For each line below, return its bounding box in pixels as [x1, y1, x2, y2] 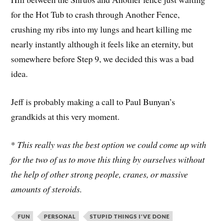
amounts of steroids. [11, 183, 82, 195]
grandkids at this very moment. [11, 110, 120, 123]
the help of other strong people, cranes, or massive [11, 168, 188, 180]
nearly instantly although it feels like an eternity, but [11, 38, 194, 50]
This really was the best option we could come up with [17, 138, 207, 150]
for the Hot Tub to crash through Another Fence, [11, 8, 180, 21]
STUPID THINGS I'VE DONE [90, 213, 170, 220]
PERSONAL [44, 213, 76, 220]
